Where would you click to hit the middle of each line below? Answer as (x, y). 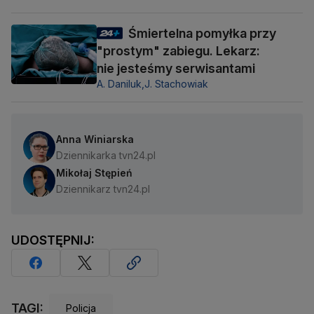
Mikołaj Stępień (94, 173)
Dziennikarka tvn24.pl (106, 156)
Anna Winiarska (95, 139)
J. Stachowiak (176, 84)
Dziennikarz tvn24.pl (103, 189)
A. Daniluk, (121, 84)
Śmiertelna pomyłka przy (202, 34)
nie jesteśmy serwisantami (176, 69)
